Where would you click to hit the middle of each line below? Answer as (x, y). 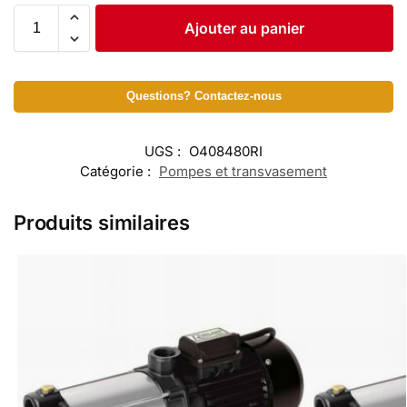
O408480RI (226, 152)
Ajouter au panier (244, 29)
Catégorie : (117, 172)
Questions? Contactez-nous (203, 97)
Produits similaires (102, 223)
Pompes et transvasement (243, 172)
